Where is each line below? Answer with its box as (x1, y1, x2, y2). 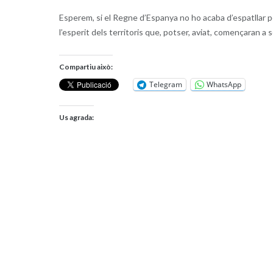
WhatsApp (206, 79, 241, 90)
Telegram (149, 79, 182, 90)
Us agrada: (58, 112, 94, 122)
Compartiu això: (58, 62, 113, 71)
